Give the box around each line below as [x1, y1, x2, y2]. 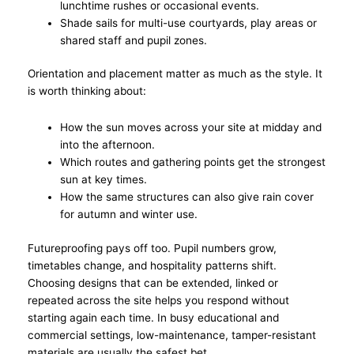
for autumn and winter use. [60, 208, 198, 221]
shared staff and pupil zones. [60, 33, 208, 47]
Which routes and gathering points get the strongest [60, 156, 326, 169]
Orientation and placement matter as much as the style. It [28, 67, 322, 81]
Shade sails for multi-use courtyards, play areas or [60, 16, 318, 29]
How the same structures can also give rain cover [60, 190, 314, 204]
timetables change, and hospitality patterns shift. [28, 258, 277, 272]
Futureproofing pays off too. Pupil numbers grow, [28, 241, 277, 254]
